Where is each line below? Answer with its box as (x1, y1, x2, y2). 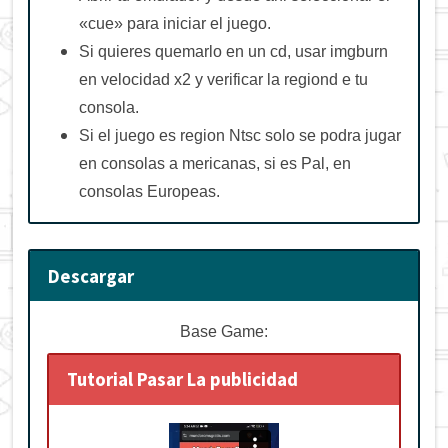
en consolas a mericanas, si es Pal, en (78, 154, 351, 172)
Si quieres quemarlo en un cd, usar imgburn (78, 42, 388, 60)
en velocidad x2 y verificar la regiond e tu (78, 70, 368, 88)
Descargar (48, 264, 135, 288)
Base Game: (179, 322, 268, 340)
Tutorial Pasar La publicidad (67, 368, 299, 392)
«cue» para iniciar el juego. (78, 14, 271, 32)
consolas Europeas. (78, 182, 220, 200)
